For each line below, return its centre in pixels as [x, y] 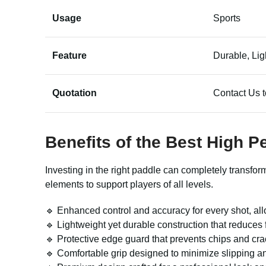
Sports [227, 18]
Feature [69, 56]
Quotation [75, 93]
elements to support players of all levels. [129, 184]
